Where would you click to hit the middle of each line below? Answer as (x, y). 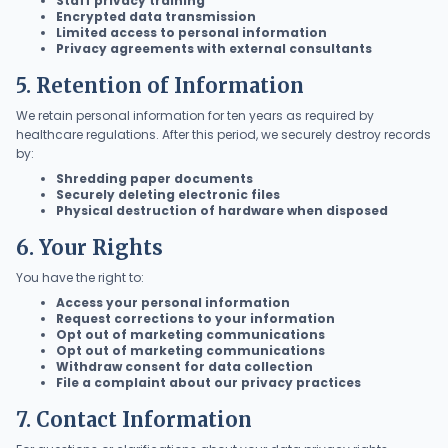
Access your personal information (173, 303)
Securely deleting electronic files (168, 195)
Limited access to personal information (191, 33)
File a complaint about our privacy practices (208, 383)
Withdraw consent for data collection (184, 367)
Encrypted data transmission (156, 17)
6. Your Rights (89, 248)
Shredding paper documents (154, 179)
